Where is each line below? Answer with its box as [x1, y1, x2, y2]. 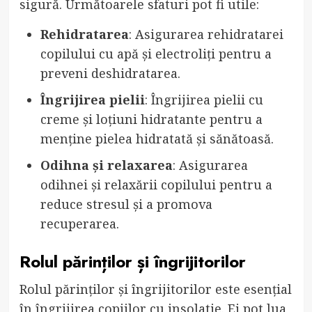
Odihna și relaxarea [40, 156, 173, 173]
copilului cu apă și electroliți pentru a [40, 45, 272, 62]
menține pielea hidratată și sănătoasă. [40, 130, 274, 147]
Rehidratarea [40, 25, 129, 42]
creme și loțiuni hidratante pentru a [40, 110, 263, 127]
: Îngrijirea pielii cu [144, 91, 263, 108]
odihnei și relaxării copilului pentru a [40, 175, 272, 193]
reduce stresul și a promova [40, 195, 212, 212]
